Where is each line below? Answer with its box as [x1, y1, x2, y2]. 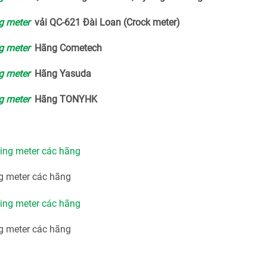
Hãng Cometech [30, 42, 102, 54]
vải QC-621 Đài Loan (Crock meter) [30, 17, 180, 28]
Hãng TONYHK [30, 94, 97, 105]
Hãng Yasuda [30, 68, 91, 79]
